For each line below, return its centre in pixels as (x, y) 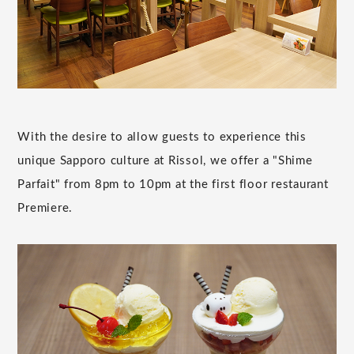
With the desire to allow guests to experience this (162, 137)
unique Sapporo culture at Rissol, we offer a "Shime (165, 160)
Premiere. (45, 208)
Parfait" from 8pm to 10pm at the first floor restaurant (173, 184)
